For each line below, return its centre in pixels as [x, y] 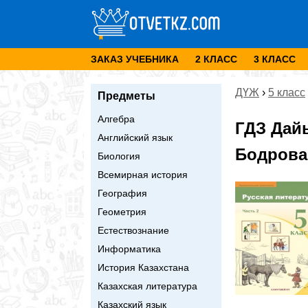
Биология [119, 156]
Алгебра [116, 119]
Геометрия [122, 211]
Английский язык [135, 137]
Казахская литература [147, 286]
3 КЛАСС [275, 59]
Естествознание [133, 230]
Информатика [129, 249]
